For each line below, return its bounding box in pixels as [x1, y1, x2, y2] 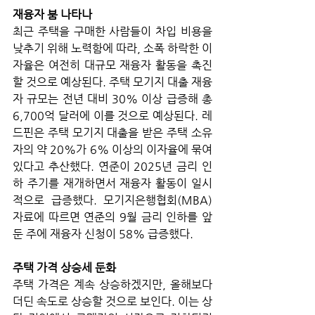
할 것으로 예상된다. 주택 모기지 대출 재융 [13, 75, 212, 89]
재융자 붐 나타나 [13, 7, 92, 21]
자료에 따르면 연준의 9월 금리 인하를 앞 [13, 210, 212, 224]
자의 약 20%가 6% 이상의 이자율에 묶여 [13, 142, 212, 156]
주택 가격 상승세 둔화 [13, 260, 116, 274]
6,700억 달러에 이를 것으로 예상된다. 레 [13, 108, 212, 122]
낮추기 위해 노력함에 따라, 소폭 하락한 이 [13, 41, 212, 55]
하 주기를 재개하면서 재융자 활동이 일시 [13, 176, 212, 190]
